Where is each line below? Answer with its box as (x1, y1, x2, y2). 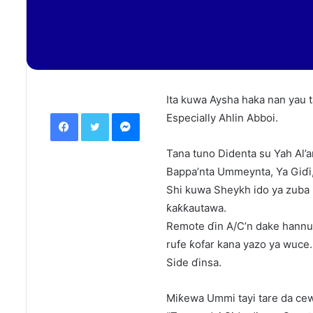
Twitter (108, 107, 139, 119)
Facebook (77, 107, 120, 119)
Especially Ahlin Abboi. (166, 111, 278, 125)
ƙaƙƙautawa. (166, 201, 226, 215)
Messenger (138, 107, 189, 119)
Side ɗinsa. (166, 256, 221, 270)
